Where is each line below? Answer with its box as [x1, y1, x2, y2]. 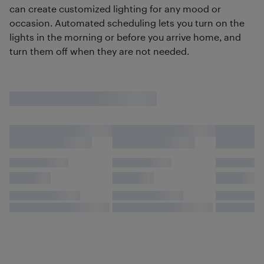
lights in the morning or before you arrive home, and [9, 31, 241, 42]
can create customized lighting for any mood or [9, 3, 221, 14]
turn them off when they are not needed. [9, 45, 189, 57]
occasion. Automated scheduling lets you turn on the [9, 17, 245, 28]
